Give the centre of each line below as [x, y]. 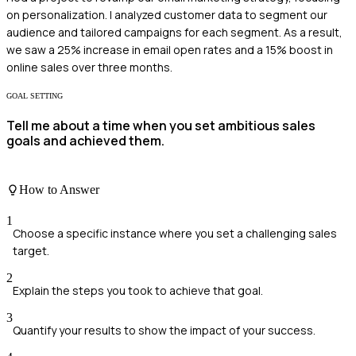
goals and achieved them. [85, 141]
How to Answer [59, 190]
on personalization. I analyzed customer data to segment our [167, 15]
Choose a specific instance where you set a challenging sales [175, 234]
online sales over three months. [89, 68]
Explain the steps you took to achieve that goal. [138, 291]
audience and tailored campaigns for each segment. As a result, [174, 33]
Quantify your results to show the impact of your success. [164, 331]
